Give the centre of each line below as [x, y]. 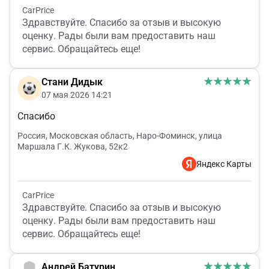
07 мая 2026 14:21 [77, 95]
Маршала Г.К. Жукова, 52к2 [73, 147]
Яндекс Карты [224, 164]
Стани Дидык [72, 82]
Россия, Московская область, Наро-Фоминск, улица [120, 136]
